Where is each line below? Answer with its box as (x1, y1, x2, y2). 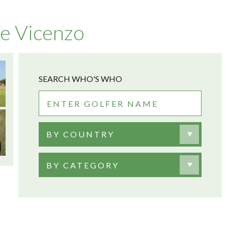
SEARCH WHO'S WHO (39, 74, 122, 83)
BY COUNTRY (46, 129, 115, 139)
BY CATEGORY (46, 160, 119, 170)
